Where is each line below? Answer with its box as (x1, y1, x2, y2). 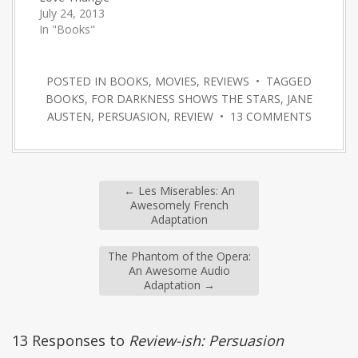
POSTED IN (46, 74, 109, 89)
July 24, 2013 (39, 6, 105, 22)
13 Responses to (12, 331, 129, 351)
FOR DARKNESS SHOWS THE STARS (91, 91, 280, 107)
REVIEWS (203, 74, 249, 89)
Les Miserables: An (134, 183, 235, 199)
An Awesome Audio (128, 263, 230, 279)
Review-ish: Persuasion (129, 331, 284, 351)
